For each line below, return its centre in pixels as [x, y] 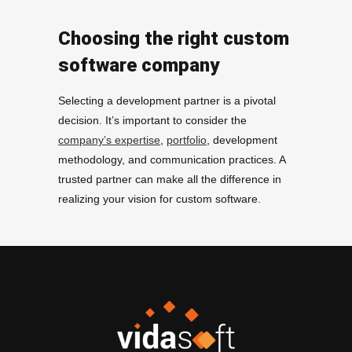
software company [139, 66]
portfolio [187, 140]
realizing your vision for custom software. [159, 199]
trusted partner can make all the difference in [170, 180]
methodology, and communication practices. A [172, 160]
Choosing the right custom [174, 39]
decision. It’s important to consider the [152, 121]
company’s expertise [109, 140]
